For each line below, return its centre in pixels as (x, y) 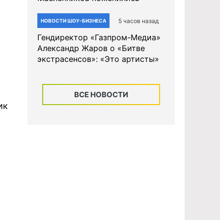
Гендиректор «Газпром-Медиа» (99, 37)
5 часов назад (138, 21)
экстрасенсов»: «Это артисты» (98, 59)
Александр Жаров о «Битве (91, 48)
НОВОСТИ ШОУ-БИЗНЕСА (73, 21)
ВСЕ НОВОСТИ (101, 95)
